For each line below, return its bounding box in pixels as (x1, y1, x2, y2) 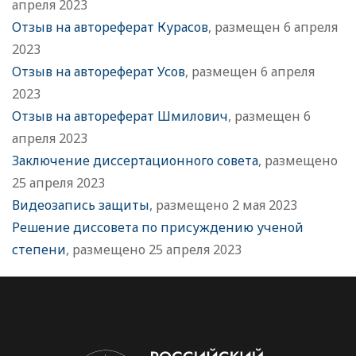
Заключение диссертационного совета (12, 152, 258, 170)
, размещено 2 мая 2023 (149, 196, 297, 215)
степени (12, 241, 66, 259)
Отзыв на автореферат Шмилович (12, 107, 228, 126)
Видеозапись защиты (12, 196, 149, 215)
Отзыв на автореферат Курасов (12, 18, 208, 37)
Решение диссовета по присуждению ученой (12, 219, 304, 237)
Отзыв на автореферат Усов (12, 63, 185, 81)
